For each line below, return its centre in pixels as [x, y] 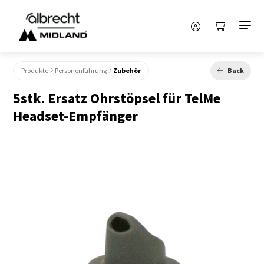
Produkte [35, 70]
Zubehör [127, 70]
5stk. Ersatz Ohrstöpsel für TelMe [117, 98]
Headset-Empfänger [76, 116]
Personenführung [81, 70]
